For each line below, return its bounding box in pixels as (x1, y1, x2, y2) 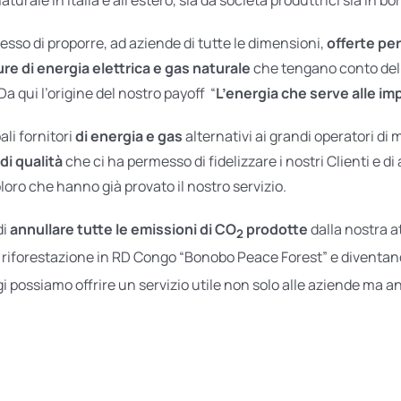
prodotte (243, 218, 308, 239)
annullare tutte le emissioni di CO (9, 218, 236, 239)
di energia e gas (74, 125, 183, 146)
